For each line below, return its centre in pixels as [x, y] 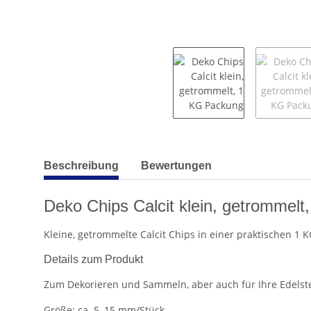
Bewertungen [176, 165]
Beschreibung [81, 165]
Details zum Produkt [93, 259]
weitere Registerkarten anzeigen [118, 158]
